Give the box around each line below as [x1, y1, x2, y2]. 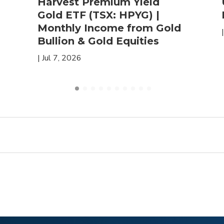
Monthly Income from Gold [37, 22, 181, 34]
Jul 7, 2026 [41, 52, 81, 64]
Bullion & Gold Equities [37, 35, 159, 47]
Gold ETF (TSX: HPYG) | [37, 9, 159, 21]
